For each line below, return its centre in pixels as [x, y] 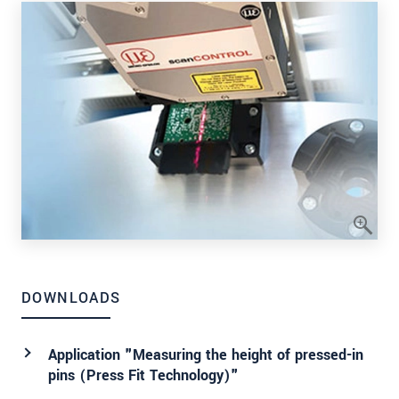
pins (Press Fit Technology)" [143, 376]
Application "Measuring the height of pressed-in [206, 355]
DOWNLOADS [71, 298]
